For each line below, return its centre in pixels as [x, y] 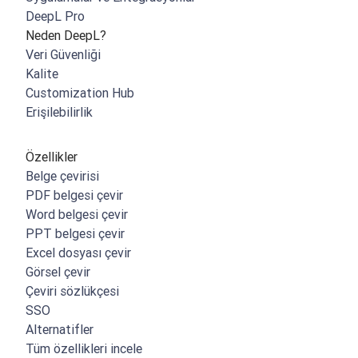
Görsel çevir [58, 272]
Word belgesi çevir [77, 214]
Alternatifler [60, 329]
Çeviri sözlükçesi [72, 291]
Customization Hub [80, 93]
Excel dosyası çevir [78, 253]
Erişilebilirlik [59, 112]
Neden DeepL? [66, 35]
